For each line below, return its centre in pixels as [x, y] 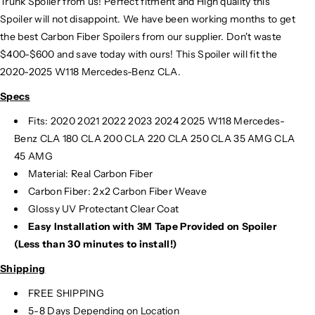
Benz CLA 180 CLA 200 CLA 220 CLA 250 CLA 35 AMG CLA [155, 138]
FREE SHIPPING [66, 293]
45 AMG [33, 156]
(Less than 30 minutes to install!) [96, 244]
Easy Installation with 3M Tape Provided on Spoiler [153, 226]
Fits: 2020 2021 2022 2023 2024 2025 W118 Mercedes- [156, 121]
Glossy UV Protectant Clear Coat [104, 208]
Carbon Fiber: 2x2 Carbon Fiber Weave [117, 191]
